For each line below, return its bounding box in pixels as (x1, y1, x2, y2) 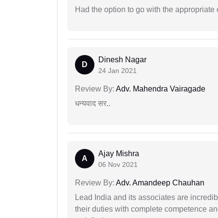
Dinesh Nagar (98, 55, 146, 64)
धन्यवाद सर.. (75, 99, 110, 108)
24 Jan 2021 (98, 67, 137, 75)
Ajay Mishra (98, 149, 139, 158)
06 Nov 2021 (98, 161, 138, 169)
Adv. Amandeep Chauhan (114, 179, 204, 187)
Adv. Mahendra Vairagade (114, 85, 205, 93)
